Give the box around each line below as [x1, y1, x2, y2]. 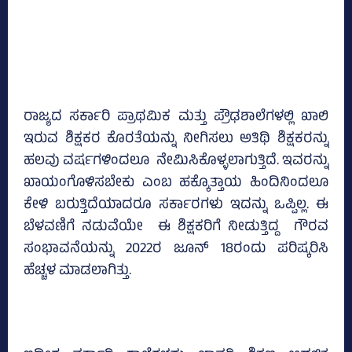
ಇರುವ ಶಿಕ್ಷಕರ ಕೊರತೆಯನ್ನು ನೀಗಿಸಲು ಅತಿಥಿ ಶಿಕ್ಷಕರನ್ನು [24, 128, 328, 152]
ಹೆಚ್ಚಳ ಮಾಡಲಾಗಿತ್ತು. [24, 260, 131, 284]
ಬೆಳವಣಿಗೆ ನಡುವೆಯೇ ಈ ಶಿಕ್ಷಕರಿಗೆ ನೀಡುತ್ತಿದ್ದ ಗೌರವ [24, 216, 328, 240]
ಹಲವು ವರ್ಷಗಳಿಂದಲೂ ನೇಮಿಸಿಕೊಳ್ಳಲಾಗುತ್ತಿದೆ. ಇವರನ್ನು [24, 150, 328, 174]
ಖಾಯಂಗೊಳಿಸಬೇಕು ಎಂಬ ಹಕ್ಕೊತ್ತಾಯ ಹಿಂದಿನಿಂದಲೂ [24, 172, 328, 196]
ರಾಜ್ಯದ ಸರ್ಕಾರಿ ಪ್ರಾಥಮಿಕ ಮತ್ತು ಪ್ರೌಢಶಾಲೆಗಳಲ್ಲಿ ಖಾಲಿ [24, 106, 328, 130]
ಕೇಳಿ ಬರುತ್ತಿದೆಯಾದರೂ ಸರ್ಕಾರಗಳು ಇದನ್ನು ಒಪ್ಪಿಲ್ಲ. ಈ [24, 194, 328, 218]
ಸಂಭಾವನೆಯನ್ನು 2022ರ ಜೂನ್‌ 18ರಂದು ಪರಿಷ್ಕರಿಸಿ [24, 238, 328, 262]
